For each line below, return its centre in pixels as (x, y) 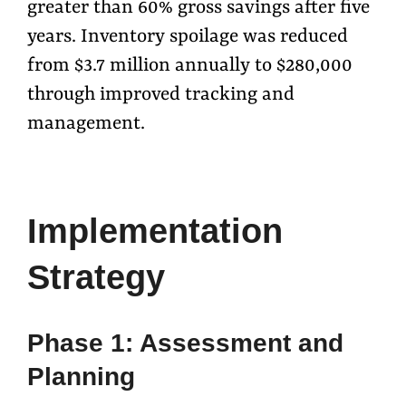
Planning (81, 377)
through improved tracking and (161, 95)
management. (86, 124)
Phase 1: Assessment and (185, 343)
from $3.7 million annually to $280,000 (190, 66)
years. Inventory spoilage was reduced (188, 37)
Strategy (96, 278)
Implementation (155, 232)
